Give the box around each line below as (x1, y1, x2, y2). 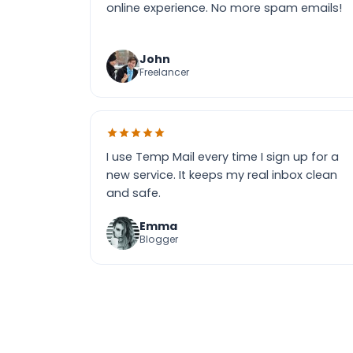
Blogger (139, 232, 178, 246)
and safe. (106, 185, 161, 201)
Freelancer (139, 65, 189, 79)
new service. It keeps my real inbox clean (106, 167, 337, 183)
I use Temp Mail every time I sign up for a (106, 149, 339, 165)
